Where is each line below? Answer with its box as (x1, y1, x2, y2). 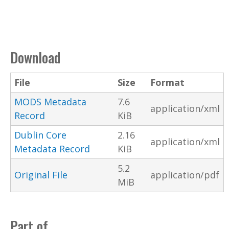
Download (10, 47, 60, 68)
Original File (14, 169, 67, 181)
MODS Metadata (14, 96, 86, 108)
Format (150, 76, 185, 89)
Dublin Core (14, 129, 66, 142)
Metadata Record (14, 143, 90, 155)
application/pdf (150, 169, 219, 181)
